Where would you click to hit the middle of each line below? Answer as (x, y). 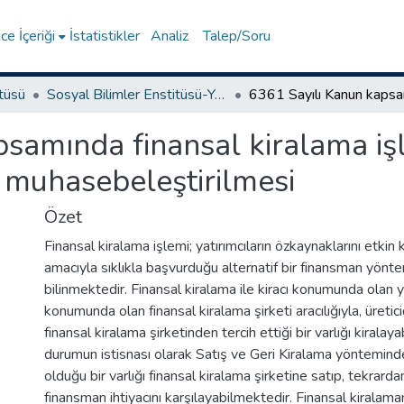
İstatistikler (105, 36)
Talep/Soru (237, 36)
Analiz (170, 36)
